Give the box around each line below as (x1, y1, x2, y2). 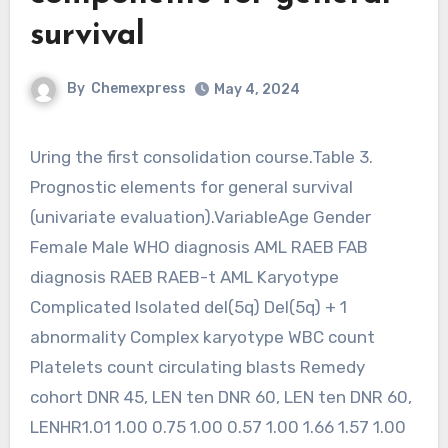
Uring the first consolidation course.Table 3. (29, 146, 41, 167)
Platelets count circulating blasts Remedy (29, 356, 365, 377)
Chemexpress (91, 79, 186, 97)
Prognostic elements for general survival (29, 176, 353, 197)
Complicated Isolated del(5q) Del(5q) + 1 (29, 296, 347, 317)
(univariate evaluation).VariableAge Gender (29, 206, 371, 227)
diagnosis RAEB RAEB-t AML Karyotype (29, 266, 339, 287)
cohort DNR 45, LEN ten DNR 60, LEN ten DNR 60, (29, 386, 412, 407)
